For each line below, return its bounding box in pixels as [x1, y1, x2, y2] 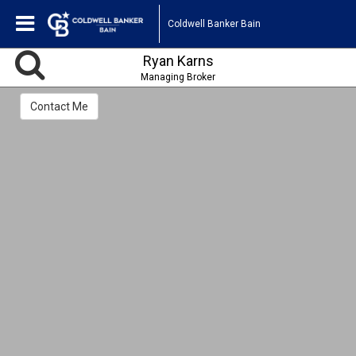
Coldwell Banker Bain [168, 17, 261, 29]
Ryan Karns [142, 52, 214, 69]
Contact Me [30, 100, 88, 114]
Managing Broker [141, 72, 215, 83]
